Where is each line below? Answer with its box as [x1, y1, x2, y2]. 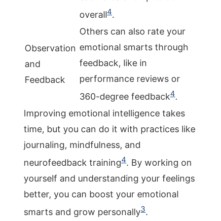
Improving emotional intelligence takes [24, 108, 185, 118]
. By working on [126, 157, 192, 168]
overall [79, 9, 107, 20]
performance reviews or [79, 74, 180, 84]
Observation [25, 43, 76, 53]
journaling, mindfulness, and [24, 140, 141, 150]
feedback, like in [79, 58, 147, 68]
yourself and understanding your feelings [24, 173, 195, 184]
